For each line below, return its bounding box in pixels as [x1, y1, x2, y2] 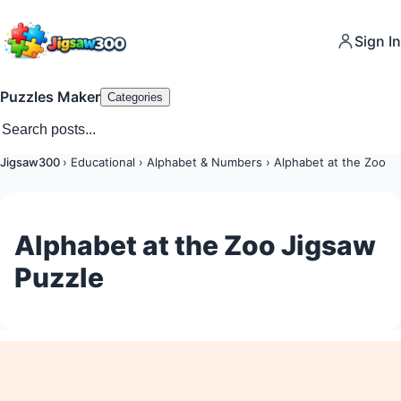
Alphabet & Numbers [147, 155, 266, 169]
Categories [107, 90, 163, 104]
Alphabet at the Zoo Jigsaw [14, 228, 376, 261]
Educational [71, 155, 139, 169]
